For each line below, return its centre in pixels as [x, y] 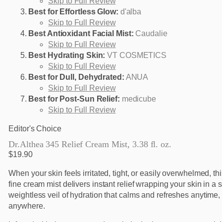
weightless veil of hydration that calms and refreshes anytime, [114, 195]
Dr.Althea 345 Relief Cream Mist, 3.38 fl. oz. [90, 144]
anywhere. [27, 206]
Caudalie [151, 34]
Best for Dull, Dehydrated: [76, 77]
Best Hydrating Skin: [67, 55]
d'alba [131, 12]
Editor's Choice [35, 129]
